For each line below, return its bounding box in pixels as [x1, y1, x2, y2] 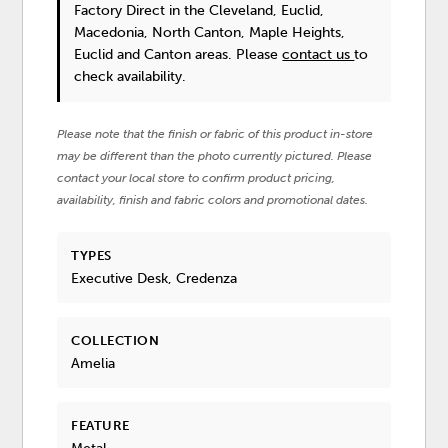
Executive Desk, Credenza [71, 269, 238, 287]
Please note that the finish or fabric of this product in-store [57, 126, 374, 141]
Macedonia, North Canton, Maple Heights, [74, 23, 346, 41]
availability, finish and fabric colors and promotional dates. [57, 192, 369, 207]
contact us [282, 45, 355, 63]
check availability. [74, 67, 187, 85]
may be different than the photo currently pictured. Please [57, 148, 373, 163]
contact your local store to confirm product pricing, [57, 170, 336, 185]
